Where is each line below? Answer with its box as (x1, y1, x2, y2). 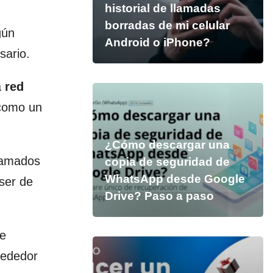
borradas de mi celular (104, 19, 230, 32)
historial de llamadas (104, 2, 221, 15)
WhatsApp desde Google (104, 172, 245, 185)
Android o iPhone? (104, 36, 210, 49)
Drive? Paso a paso (104, 190, 214, 202)
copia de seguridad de (104, 155, 230, 168)
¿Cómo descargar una (104, 138, 230, 151)
